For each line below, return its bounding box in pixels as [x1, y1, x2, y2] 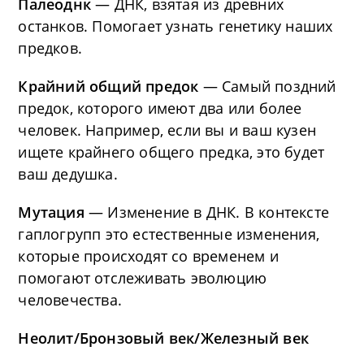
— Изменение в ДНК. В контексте [84, 202, 330, 222]
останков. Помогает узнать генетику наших [18, 16, 333, 36]
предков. [18, 38, 83, 58]
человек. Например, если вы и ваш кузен [18, 120, 317, 140]
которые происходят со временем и [18, 246, 279, 266]
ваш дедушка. [18, 164, 118, 184]
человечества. [18, 290, 123, 310]
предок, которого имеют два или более [18, 98, 302, 118]
